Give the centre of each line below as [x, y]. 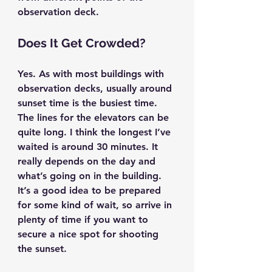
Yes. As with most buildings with [92, 74]
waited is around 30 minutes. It [89, 147]
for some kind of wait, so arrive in [96, 205]
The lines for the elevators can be [95, 118]
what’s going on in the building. [91, 176]
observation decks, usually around [96, 89]
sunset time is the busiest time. [89, 103]
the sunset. [42, 249]
